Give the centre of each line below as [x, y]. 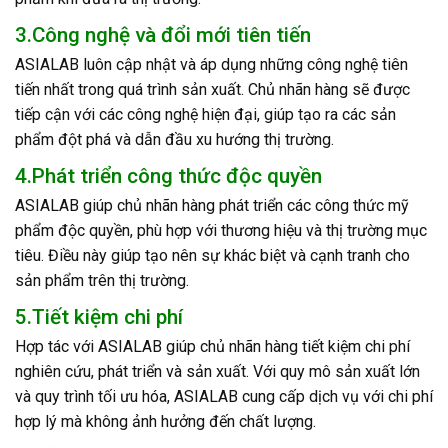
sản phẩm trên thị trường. [102, 281]
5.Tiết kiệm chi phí [99, 317]
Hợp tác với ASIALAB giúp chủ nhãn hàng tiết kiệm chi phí [212, 347]
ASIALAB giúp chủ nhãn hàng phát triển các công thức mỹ [212, 206]
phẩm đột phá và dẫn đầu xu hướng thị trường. [174, 140]
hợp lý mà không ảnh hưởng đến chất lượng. [165, 422]
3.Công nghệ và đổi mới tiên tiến [163, 35]
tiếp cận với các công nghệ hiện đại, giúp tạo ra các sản [205, 115]
